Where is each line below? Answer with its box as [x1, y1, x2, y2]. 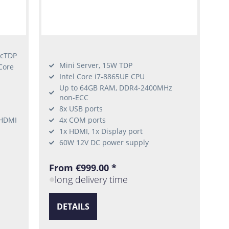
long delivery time [54, 173, 128, 186]
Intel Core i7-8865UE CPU [59, 72, 145, 82]
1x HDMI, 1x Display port [59, 126, 143, 136]
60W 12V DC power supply [59, 138, 149, 148]
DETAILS [57, 200, 90, 212]
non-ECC [59, 93, 89, 103]
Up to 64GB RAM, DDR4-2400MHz [59, 83, 173, 93]
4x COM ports [59, 115, 106, 125]
